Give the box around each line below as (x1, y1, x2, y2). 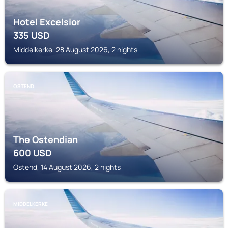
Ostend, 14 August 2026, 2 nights (13, 162, 121, 172)
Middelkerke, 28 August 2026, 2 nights (13, 45, 137, 54)
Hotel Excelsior (13, 16, 80, 28)
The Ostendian (13, 133, 78, 146)
